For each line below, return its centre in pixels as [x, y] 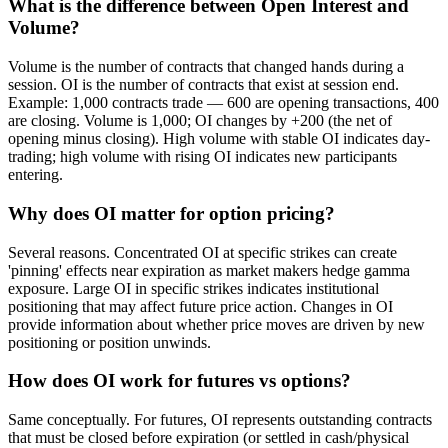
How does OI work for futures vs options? [179, 381]
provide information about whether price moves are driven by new [216, 324]
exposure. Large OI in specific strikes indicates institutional [193, 288]
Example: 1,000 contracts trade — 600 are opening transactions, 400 [223, 103]
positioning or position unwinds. [109, 342]
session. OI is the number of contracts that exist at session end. [203, 85]
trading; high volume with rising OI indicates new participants [202, 157]
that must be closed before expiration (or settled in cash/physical [208, 437]
